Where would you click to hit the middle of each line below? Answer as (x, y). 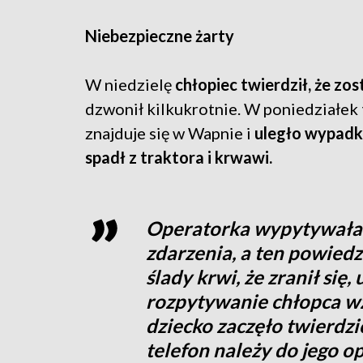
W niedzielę (130, 85)
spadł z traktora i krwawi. (180, 158)
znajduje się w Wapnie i (170, 133)
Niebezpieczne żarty (160, 36)
